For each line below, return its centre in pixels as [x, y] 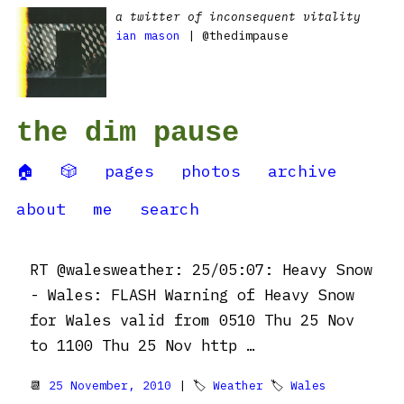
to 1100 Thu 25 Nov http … [142, 345]
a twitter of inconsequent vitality [238, 17]
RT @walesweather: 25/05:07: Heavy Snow [201, 270]
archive [303, 171]
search [170, 209]
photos [211, 171]
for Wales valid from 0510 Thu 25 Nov [192, 320]
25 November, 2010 [110, 386]
